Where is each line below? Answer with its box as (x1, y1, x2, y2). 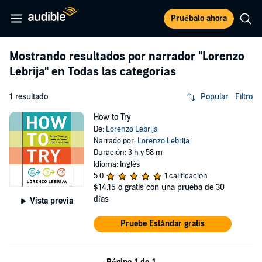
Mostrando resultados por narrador (9, 50, 198, 64)
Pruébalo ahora (171, 13, 227, 23)
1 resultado (9, 92, 48, 102)
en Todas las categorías (49, 65, 176, 79)
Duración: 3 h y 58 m (93, 148, 163, 157)
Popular (201, 92, 228, 102)
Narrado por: (93, 136, 137, 146)
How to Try (93, 112, 131, 122)
